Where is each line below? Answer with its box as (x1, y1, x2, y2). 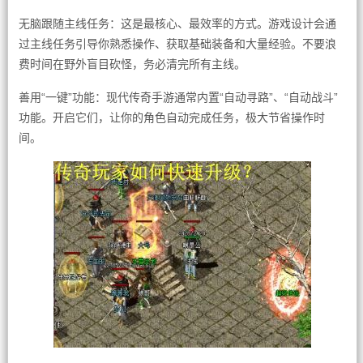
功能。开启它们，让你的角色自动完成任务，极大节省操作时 (18, 111, 325, 124)
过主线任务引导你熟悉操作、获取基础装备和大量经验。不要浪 (18, 37, 336, 50)
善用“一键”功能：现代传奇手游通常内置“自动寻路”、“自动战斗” (18, 91, 338, 104)
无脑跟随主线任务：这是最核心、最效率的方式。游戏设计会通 (18, 17, 336, 30)
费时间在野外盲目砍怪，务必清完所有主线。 (18, 58, 246, 70)
